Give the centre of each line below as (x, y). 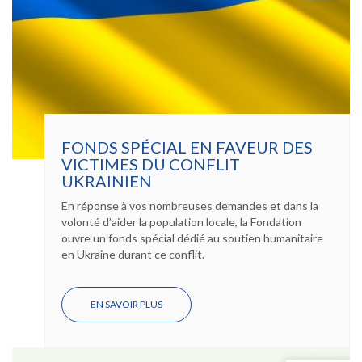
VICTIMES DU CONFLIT (151, 164)
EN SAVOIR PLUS (126, 304)
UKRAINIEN (107, 181)
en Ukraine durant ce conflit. (133, 254)
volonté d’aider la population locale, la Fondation (181, 222)
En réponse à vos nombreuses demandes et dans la (190, 206)
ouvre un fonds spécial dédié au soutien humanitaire (192, 238)
